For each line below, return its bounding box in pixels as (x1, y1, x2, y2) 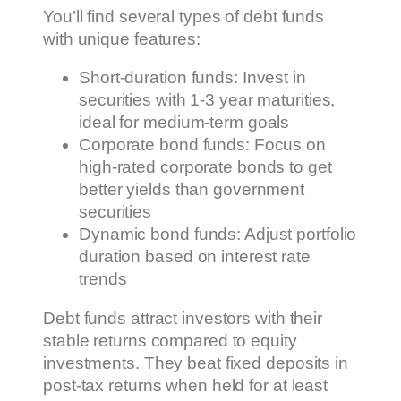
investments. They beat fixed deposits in (43, 353, 348, 372)
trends (79, 269, 127, 289)
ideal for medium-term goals (79, 113, 290, 132)
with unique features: (43, 29, 200, 48)
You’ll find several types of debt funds (43, 6, 325, 26)
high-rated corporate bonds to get (79, 158, 332, 177)
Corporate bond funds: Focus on (79, 135, 326, 155)
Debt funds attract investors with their (43, 308, 323, 328)
